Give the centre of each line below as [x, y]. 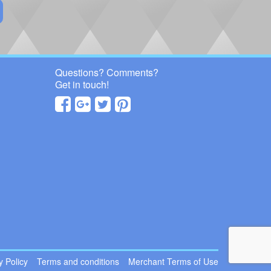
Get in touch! [82, 84]
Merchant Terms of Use [173, 261]
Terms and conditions [78, 261]
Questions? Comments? [107, 72]
